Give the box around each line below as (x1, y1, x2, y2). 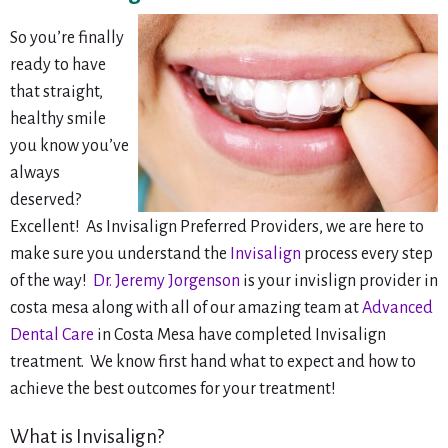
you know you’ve (10, 137, 129, 156)
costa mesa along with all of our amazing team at (10, 299, 362, 318)
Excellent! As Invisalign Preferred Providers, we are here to (10, 218, 424, 237)
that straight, (10, 83, 103, 102)
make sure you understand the (10, 245, 230, 264)
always (10, 164, 60, 183)
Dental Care (10, 326, 94, 345)
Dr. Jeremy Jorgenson (93, 272, 240, 291)
